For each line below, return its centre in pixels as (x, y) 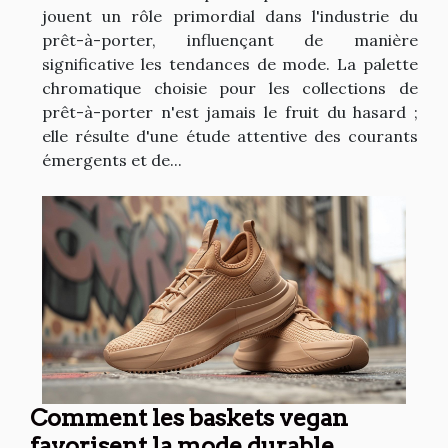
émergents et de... (112, 159)
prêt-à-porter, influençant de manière (230, 39)
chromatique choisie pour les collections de (230, 87)
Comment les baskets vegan (189, 417)
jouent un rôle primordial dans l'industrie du (230, 15)
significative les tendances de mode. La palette (230, 63)
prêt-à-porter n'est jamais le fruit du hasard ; (230, 111)
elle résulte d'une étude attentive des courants (230, 135)
